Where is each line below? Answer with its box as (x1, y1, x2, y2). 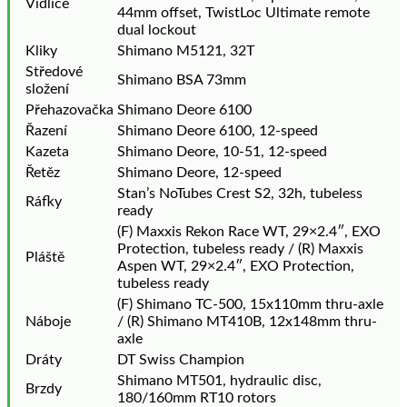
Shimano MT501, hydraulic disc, (117, 373, 322, 389)
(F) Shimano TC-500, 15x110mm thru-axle (117, 297, 383, 313)
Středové (25, 65, 83, 80)
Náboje (25, 314, 71, 330)
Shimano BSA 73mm (117, 73, 246, 88)
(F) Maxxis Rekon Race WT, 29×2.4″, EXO (117, 224, 381, 240)
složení (25, 82, 69, 97)
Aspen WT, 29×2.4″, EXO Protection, (117, 259, 354, 274)
